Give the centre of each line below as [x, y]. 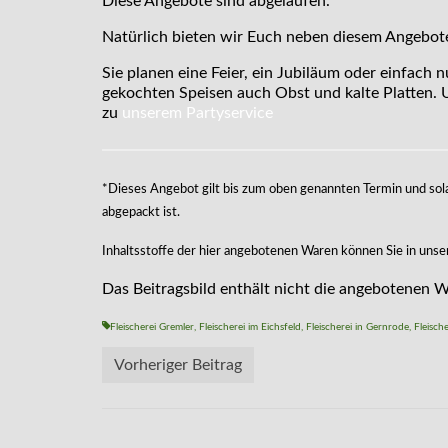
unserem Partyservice [197, 112]
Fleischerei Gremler [152, 326]
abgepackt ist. [141, 212]
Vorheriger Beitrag [178, 364]
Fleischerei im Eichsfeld [250, 326]
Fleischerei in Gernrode [357, 326]
